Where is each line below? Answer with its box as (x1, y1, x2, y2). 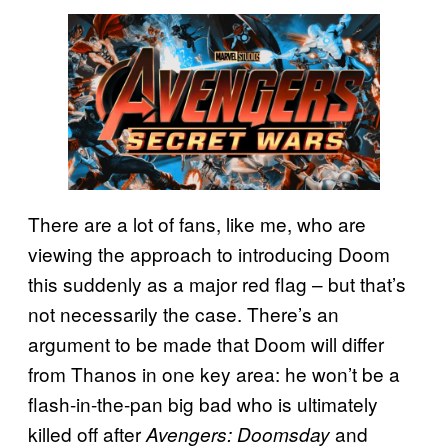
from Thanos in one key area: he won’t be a (28, 359, 400, 387)
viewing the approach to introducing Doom (28, 239, 390, 267)
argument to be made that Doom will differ (28, 329, 384, 357)
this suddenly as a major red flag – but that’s (28, 269, 406, 297)
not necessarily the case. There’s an (28, 299, 339, 327)
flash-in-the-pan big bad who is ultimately (28, 389, 378, 417)
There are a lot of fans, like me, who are (28, 209, 366, 237)
